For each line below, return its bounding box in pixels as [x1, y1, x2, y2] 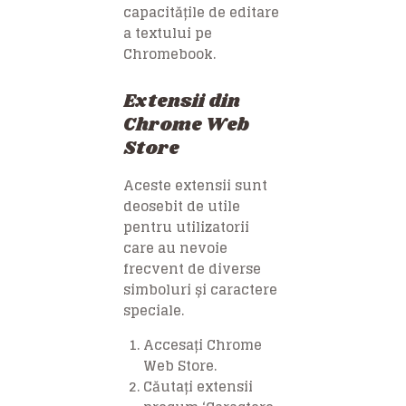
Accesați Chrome [143, 333, 263, 358]
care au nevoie [123, 236, 227, 261]
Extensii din [123, 88, 240, 116]
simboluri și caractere [123, 277, 277, 303]
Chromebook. [123, 42, 216, 67]
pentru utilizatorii [123, 215, 249, 240]
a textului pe [123, 21, 212, 46]
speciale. [123, 298, 184, 324]
